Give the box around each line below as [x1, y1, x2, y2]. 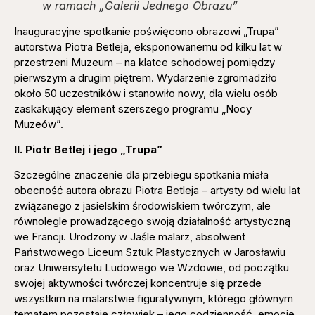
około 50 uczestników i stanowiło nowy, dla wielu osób [14, 86, 278, 100]
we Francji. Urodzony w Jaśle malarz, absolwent [14, 230, 245, 244]
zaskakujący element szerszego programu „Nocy [14, 101, 252, 115]
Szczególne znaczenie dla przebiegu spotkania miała [14, 168, 269, 182]
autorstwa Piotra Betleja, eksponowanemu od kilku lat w [14, 39, 282, 53]
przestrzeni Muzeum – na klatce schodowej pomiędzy [14, 55, 275, 69]
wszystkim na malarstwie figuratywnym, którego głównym [14, 292, 293, 306]
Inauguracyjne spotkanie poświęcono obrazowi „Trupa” [14, 24, 279, 38]
